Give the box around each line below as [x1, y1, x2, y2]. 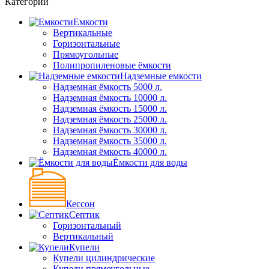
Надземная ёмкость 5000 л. [53, 81, 162, 92]
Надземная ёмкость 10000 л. [53, 92, 167, 103]
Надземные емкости [120, 70, 202, 81]
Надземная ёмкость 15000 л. [53, 103, 167, 113]
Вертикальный [53, 231, 113, 241]
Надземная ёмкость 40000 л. [53, 146, 167, 157]
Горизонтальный [53, 220, 121, 231]
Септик [69, 209, 100, 220]
